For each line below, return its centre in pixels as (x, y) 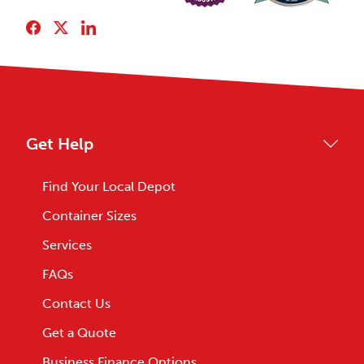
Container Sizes (89, 216)
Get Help (60, 144)
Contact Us (76, 303)
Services (67, 245)
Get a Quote (79, 333)
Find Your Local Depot (109, 186)
